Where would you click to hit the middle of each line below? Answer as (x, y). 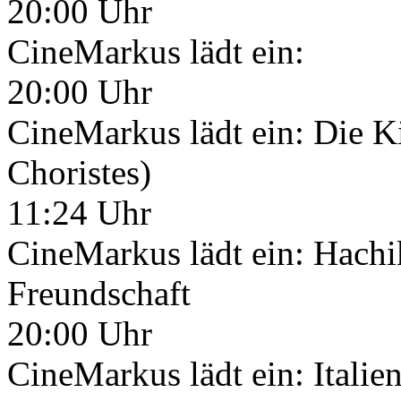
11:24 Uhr (79, 213)
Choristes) (79, 172)
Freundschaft (99, 293)
